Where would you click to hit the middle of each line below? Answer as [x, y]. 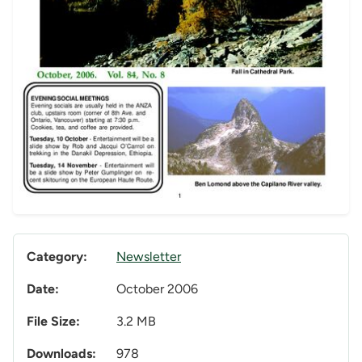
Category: [57, 257]
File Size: [53, 322]
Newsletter [149, 257]
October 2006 [157, 289]
